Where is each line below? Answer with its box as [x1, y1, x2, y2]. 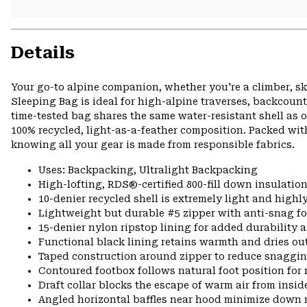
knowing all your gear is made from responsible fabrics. [11, 139, 295, 151]
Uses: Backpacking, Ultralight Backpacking [38, 164, 258, 176]
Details [11, 43, 75, 63]
